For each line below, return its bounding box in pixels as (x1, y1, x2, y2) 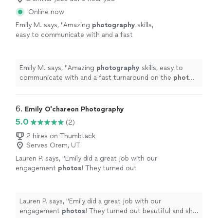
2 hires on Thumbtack (26, 132, 95, 140)
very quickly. (16, 183, 54, 192)
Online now (28, 8, 64, 16)
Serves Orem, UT (26, 141, 80, 149)
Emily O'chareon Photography (25, 105, 124, 113)
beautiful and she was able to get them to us (16, 174, 158, 182)
